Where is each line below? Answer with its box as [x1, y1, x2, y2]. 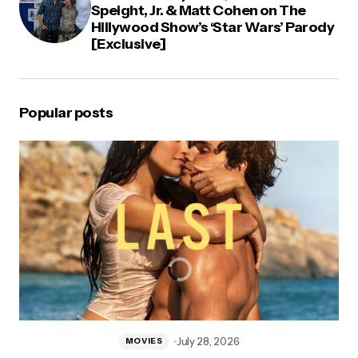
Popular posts [19, 103, 113, 121]
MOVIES [125, 336, 163, 347]
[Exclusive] [91, 34, 166, 53]
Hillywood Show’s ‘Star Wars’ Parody [91, 18, 335, 36]
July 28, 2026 [176, 334, 240, 348]
